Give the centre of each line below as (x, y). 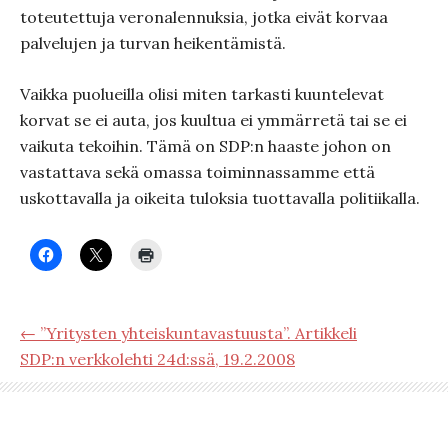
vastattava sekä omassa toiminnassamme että (197, 172)
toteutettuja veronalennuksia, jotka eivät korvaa (204, 17)
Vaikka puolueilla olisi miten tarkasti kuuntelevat (202, 94)
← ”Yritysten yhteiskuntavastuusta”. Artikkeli (188, 333)
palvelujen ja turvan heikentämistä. (153, 43)
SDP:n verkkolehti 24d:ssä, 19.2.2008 (157, 359)
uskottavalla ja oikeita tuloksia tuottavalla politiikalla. (220, 198)
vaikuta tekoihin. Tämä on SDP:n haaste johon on (205, 146)
